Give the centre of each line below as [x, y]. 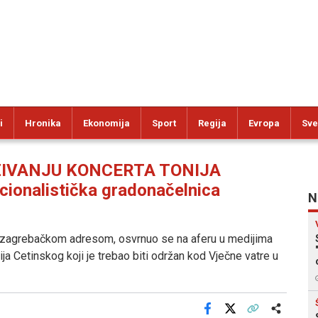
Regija [212, 123]
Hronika [43, 123]
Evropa [264, 123]
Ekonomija [106, 123]
